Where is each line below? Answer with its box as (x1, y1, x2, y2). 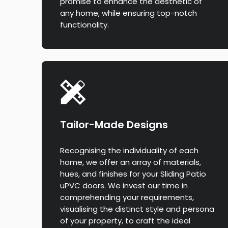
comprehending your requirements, (60, 192, 194, 203)
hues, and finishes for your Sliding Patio (60, 168, 206, 180)
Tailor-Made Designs (60, 118, 168, 132)
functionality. (60, 19, 109, 31)
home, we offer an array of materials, (60, 157, 201, 168)
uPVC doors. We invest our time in (60, 180, 188, 191)
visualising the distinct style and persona (60, 204, 214, 215)
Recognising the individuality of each (60, 145, 198, 156)
